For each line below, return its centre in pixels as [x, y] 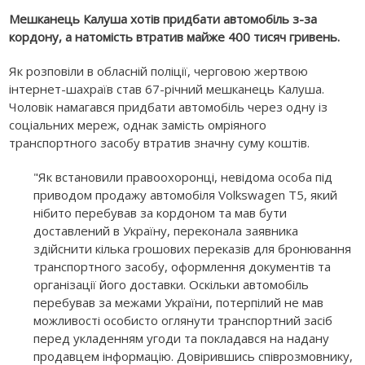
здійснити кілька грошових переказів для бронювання [193, 248]
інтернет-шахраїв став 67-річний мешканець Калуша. [167, 88]
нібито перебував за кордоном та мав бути [161, 212]
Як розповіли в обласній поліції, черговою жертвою [159, 70]
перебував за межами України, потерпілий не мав [179, 302]
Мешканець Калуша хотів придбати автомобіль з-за [163, 18]
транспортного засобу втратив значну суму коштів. [160, 142]
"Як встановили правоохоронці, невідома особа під [183, 176]
